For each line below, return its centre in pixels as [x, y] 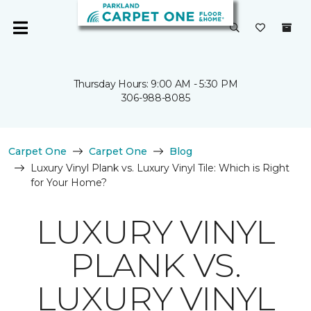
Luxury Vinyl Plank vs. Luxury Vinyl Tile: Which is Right [160, 168]
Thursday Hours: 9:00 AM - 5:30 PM [155, 84]
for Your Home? [69, 183]
